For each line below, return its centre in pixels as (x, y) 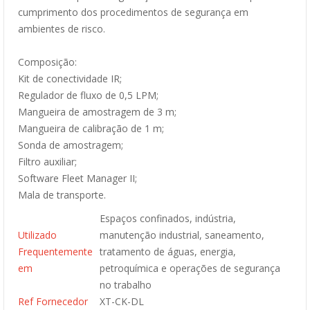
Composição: (47, 62)
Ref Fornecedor (53, 301)
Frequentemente (55, 252)
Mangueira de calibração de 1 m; (91, 128)
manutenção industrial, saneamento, (182, 235)
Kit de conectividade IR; (70, 79)
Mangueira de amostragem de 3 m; (97, 112)
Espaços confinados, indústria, (168, 218)
